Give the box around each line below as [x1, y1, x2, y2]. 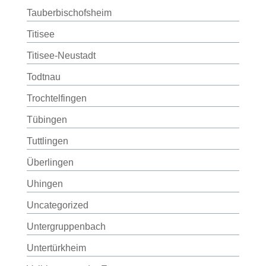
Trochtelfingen [26, 93, 87, 103]
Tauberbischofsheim [26, 8, 112, 18]
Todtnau [26, 72, 61, 82]
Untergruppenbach [26, 221, 106, 232]
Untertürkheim [26, 243, 86, 253]
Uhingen [26, 179, 63, 189]
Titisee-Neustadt [26, 50, 96, 61]
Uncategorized [26, 200, 88, 210]
